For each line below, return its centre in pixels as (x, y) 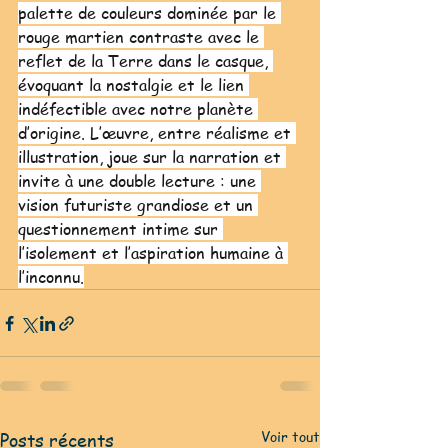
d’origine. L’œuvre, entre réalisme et (157, 133)
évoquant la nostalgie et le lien (133, 85)
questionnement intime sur (120, 229)
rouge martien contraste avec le (141, 37)
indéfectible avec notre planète (138, 109)
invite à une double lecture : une (139, 181)
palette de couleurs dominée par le (149, 13)
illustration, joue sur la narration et (152, 157)
